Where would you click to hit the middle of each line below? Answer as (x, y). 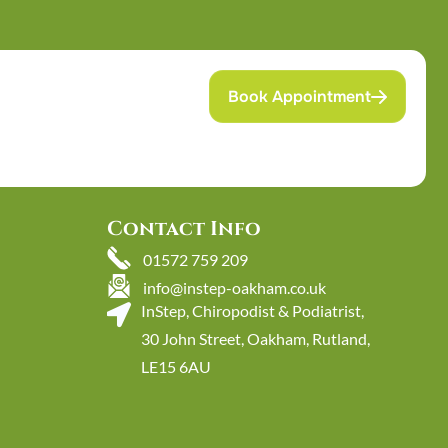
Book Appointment (299, 96)
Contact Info (183, 228)
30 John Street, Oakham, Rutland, (255, 338)
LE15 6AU (175, 366)
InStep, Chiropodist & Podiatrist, (252, 310)
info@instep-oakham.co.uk (234, 287)
